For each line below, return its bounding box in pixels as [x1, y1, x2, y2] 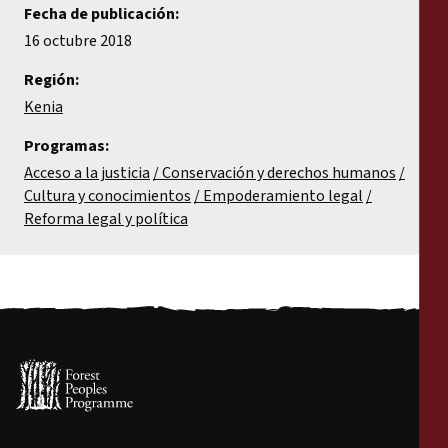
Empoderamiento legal [203, 184, 363, 207]
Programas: [24, 134, 109, 157]
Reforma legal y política [24, 207, 188, 230]
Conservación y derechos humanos [162, 161, 396, 184]
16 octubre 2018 [24, 29, 132, 52]
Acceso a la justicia [24, 161, 150, 184]
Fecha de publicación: [24, 2, 179, 25]
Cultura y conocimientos [24, 184, 191, 207]
